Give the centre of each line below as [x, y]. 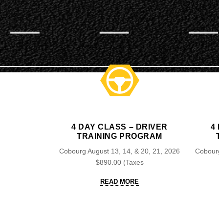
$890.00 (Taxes [120, 162]
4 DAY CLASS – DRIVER [120, 127]
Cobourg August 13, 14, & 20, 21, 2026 [120, 151]
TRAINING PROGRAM [120, 136]
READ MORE [120, 182]
